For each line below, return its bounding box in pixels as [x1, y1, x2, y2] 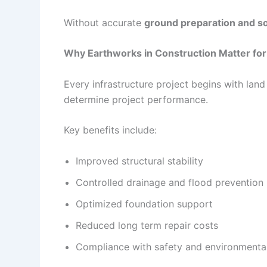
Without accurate [64, 16, 144, 29]
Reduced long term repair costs [76, 219, 218, 231]
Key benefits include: [64, 124, 157, 136]
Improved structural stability [76, 154, 203, 167]
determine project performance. [64, 93, 208, 105]
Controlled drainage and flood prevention [76, 176, 263, 188]
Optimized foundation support [76, 197, 213, 210]
